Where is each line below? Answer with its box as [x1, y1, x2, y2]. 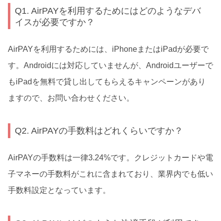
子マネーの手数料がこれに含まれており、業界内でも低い [8, 170, 213, 179]
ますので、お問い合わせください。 [8, 93, 134, 102]
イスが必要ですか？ [15, 16, 95, 27]
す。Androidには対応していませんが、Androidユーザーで [8, 61, 213, 70]
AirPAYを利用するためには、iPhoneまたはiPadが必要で [8, 44, 209, 53]
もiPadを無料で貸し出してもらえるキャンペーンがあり [8, 77, 206, 86]
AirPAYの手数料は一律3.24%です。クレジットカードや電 [8, 153, 213, 162]
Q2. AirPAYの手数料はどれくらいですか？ [15, 125, 184, 136]
